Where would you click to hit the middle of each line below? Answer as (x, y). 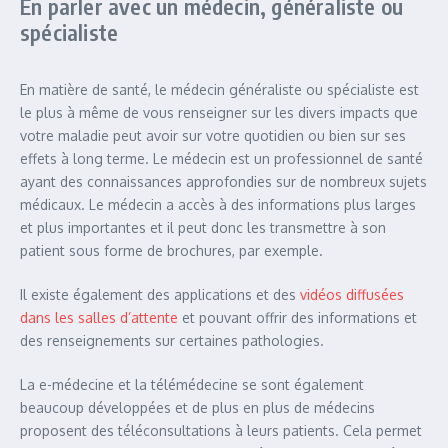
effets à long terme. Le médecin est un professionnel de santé (221, 159)
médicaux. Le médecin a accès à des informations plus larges (218, 205)
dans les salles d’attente (99, 318)
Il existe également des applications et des (160, 295)
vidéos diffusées (352, 295)
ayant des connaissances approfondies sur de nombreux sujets (223, 182)
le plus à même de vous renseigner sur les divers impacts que (219, 113)
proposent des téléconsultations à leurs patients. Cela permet (221, 431)
